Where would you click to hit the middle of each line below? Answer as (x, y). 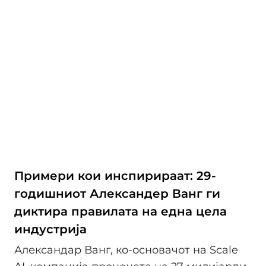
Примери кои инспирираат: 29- (115, 175)
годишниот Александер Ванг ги (117, 193)
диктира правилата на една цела (121, 211)
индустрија (50, 229)
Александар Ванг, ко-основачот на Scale (126, 250)
